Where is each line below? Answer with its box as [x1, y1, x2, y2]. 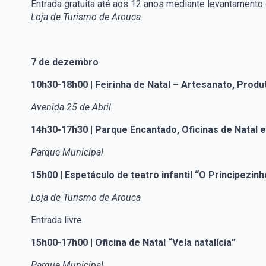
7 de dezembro [31, 56, 99, 68]
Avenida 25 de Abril [31, 102, 111, 113]
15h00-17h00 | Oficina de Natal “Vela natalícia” [31, 237, 236, 249]
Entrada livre [31, 214, 82, 226]
